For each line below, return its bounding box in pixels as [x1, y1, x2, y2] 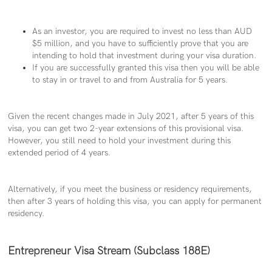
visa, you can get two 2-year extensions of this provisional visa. [8, 123, 244, 134]
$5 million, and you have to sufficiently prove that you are [32, 38, 249, 49]
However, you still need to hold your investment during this [8, 135, 231, 146]
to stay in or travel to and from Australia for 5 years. [32, 75, 228, 86]
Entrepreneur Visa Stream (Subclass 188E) [8, 245, 211, 258]
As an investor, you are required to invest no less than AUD [32, 26, 253, 37]
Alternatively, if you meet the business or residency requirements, [8, 184, 253, 195]
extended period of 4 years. [8, 148, 111, 158]
